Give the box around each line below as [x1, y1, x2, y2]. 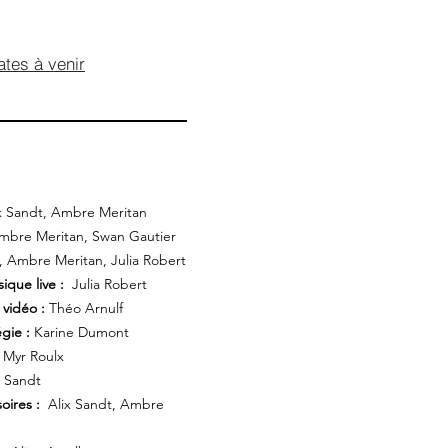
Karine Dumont [30, 323, 129, 341]
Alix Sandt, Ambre [40, 395, 164, 413]
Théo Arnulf [49, 299, 123, 317]
